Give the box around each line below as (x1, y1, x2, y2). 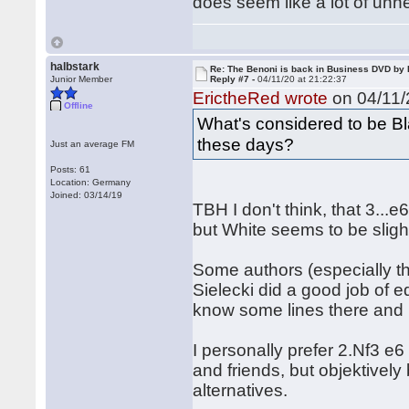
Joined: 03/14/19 (50, 190, 123, 200)
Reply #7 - (210, 74, 258, 84)
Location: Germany (50, 177, 131, 187)
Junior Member (50, 74, 113, 84)
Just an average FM (50, 139, 135, 149)
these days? (197, 134, 299, 154)
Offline (64, 100, 94, 110)
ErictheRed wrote (193, 89, 329, 108)
